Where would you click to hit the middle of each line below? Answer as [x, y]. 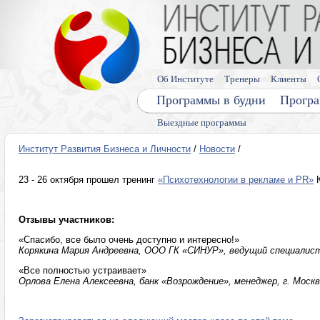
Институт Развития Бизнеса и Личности [105, 149]
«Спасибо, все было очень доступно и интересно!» [129, 240]
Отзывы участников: [66, 220]
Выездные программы [202, 122]
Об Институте [185, 79]
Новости [217, 149]
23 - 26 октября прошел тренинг [88, 180]
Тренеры [242, 79]
